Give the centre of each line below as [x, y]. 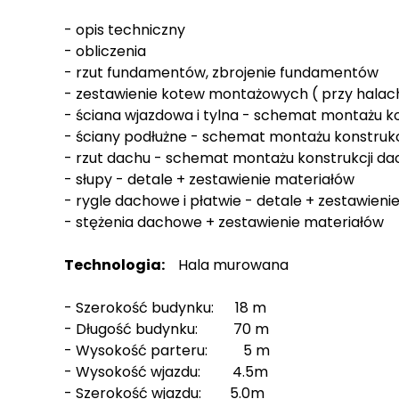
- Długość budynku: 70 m [167, 330]
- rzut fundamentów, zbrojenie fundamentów [221, 73]
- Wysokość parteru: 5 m [167, 351]
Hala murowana [228, 265]
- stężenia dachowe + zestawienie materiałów [224, 223]
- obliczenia [105, 52]
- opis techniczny [125, 30]
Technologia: [116, 265]
